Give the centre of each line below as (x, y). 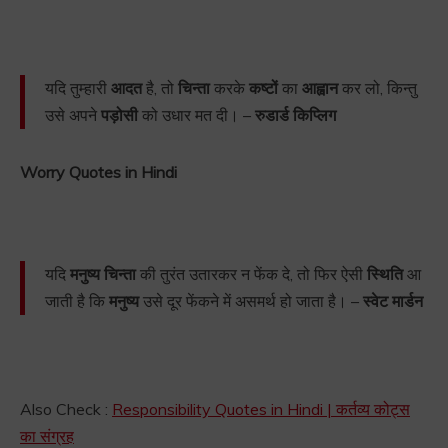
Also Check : (66, 409)
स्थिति (385, 274)
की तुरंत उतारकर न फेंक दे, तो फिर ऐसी (251, 274)
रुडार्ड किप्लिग (295, 115)
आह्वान (320, 88)
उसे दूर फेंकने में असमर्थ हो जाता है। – (251, 301)
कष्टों (263, 88)
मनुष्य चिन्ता (103, 274)
